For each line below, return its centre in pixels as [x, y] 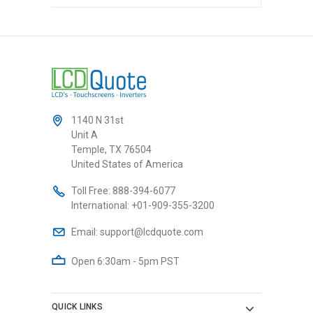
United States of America [127, 164]
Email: [86, 232]
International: [101, 205]
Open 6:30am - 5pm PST [125, 261]
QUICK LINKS [77, 306]
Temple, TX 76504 [111, 149]
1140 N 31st [97, 120]
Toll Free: [92, 190]
